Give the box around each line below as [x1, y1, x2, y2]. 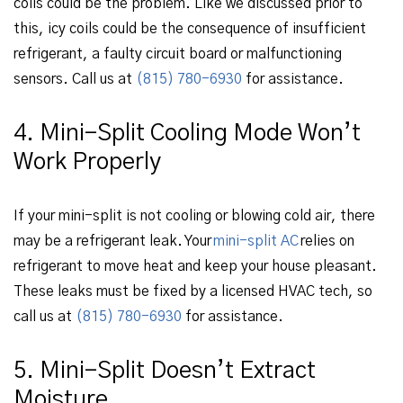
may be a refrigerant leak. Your [13, 234, 213, 248]
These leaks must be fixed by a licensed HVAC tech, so [13, 284, 372, 299]
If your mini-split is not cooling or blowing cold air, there [13, 209, 375, 223]
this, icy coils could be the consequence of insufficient [13, 22, 366, 36]
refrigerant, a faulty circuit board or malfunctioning [13, 47, 342, 61]
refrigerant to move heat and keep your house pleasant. [13, 259, 377, 273]
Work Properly [13, 150, 161, 174]
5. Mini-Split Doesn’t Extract [13, 359, 316, 382]
